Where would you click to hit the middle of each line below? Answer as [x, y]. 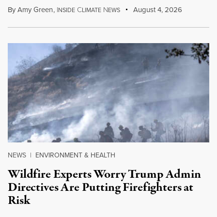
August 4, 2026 [157, 10]
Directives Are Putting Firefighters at [101, 187]
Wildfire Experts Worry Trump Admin [104, 174]
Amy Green [35, 10]
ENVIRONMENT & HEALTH [75, 155]
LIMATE [91, 10]
